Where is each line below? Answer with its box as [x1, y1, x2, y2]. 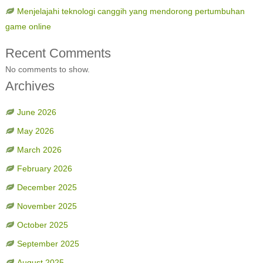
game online [5, 21, 51, 32]
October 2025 [16, 220, 68, 230]
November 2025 [16, 201, 77, 211]
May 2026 [16, 126, 54, 136]
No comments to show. [5, 64, 90, 75]
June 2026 [16, 107, 56, 117]
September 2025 [16, 238, 79, 249]
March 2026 [16, 144, 62, 155]
